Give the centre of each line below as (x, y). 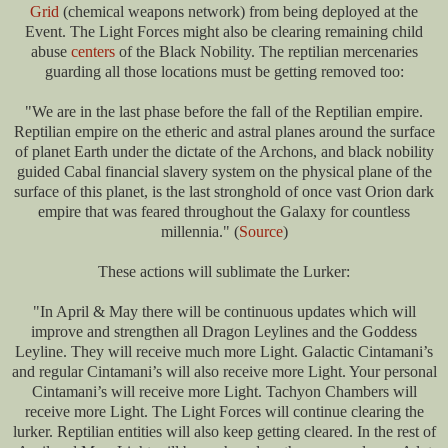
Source (260, 232)
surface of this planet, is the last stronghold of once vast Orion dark (224, 192)
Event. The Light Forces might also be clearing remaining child (224, 32)
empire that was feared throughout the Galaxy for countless (224, 212)
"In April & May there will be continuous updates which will (224, 312)
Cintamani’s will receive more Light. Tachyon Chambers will (224, 392)
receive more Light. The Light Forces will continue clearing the (224, 412)
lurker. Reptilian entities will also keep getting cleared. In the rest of (224, 432)
